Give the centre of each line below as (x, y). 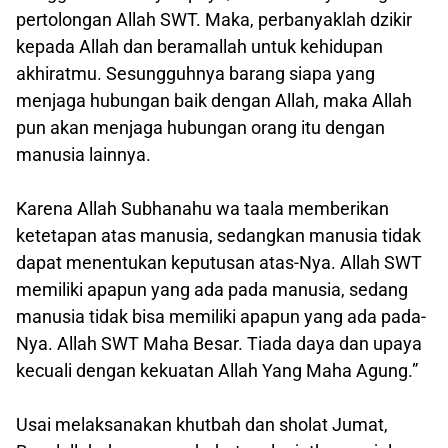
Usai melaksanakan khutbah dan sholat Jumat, (202, 424)
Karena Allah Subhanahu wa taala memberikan (202, 208)
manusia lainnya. (83, 154)
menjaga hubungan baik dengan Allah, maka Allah (214, 100)
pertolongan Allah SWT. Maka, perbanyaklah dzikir (214, 19)
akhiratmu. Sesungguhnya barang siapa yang (195, 73)
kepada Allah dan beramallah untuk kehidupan (199, 46)
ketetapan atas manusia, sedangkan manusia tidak (218, 235)
